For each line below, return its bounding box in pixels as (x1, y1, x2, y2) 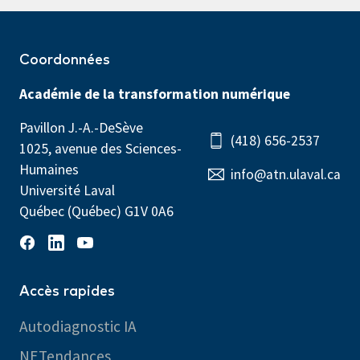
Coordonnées (19, 53, 110, 68)
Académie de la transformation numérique (19, 85, 290, 104)
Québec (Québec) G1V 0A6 (19, 202, 174, 221)
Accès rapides (19, 284, 115, 300)
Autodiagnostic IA (19, 317, 137, 337)
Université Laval (19, 182, 115, 200)
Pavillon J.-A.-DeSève (19, 119, 143, 137)
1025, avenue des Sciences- (19, 140, 182, 158)
